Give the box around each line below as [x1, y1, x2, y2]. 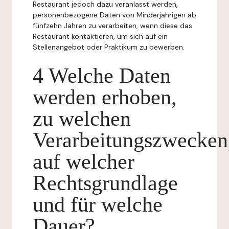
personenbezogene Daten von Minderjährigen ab [33, 10, 196, 19]
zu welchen [33, 107, 131, 130]
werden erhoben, [33, 85, 177, 109]
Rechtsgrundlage [33, 171, 178, 195]
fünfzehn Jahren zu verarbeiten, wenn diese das [33, 21, 192, 30]
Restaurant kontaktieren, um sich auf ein [33, 32, 168, 41]
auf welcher [33, 150, 134, 173]
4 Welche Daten [33, 64, 171, 87]
